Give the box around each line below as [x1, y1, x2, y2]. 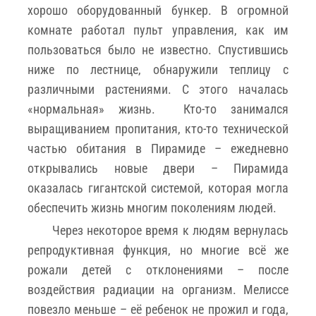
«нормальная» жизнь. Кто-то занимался [28, 101, 288, 116]
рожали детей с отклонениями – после [28, 262, 288, 277]
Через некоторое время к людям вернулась [52, 222, 288, 238]
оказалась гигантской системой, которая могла [28, 180, 288, 195]
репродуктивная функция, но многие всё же [28, 242, 288, 257]
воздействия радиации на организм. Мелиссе [28, 281, 288, 297]
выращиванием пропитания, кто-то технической [28, 121, 288, 136]
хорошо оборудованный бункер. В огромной [28, 2, 288, 18]
